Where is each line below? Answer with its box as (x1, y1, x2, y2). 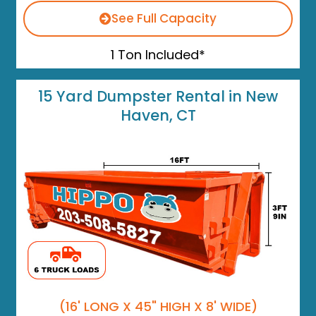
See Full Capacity (111, 9, 217, 27)
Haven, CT (120, 104, 196, 126)
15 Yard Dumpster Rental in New (38, 85, 278, 107)
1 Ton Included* (111, 45, 205, 63)
